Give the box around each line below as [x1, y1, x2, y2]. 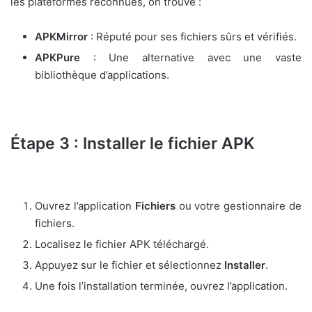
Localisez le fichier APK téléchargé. [35, 237, 209, 251]
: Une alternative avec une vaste [80, 50, 302, 64]
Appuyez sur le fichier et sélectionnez [35, 258, 224, 272]
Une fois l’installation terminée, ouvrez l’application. [35, 279, 288, 293]
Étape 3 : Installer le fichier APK [10, 133, 255, 153]
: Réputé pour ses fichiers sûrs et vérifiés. [88, 29, 297, 43]
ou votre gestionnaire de [175, 199, 302, 213]
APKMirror [35, 29, 88, 43]
